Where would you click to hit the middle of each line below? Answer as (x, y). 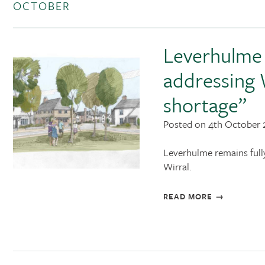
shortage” (205, 104)
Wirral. (177, 167)
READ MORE (188, 197)
